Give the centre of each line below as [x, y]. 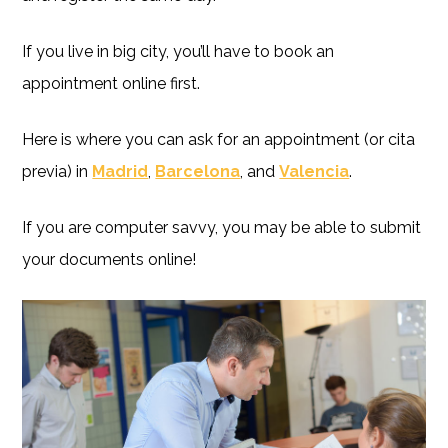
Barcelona [198, 171]
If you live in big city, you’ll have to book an [178, 51]
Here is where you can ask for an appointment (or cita [219, 139]
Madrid [120, 171]
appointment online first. [111, 83]
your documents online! [109, 259]
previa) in [57, 171]
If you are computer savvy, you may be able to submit [222, 227]
